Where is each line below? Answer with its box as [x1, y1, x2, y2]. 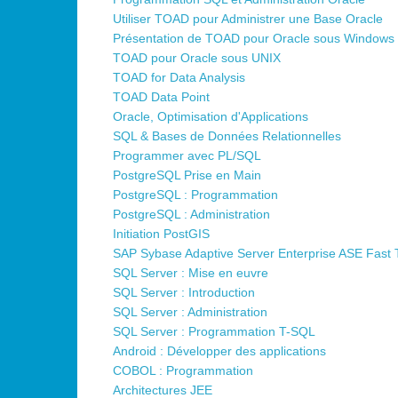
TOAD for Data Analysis [113, 70, 245, 85]
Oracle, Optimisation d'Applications [113, 109, 308, 124]
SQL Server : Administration [113, 305, 267, 320]
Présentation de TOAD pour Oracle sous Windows [113, 31, 394, 46]
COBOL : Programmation [113, 363, 253, 378]
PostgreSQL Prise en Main [113, 168, 261, 183]
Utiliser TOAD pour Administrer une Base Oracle [113, 12, 383, 27]
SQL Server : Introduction [113, 285, 255, 300]
